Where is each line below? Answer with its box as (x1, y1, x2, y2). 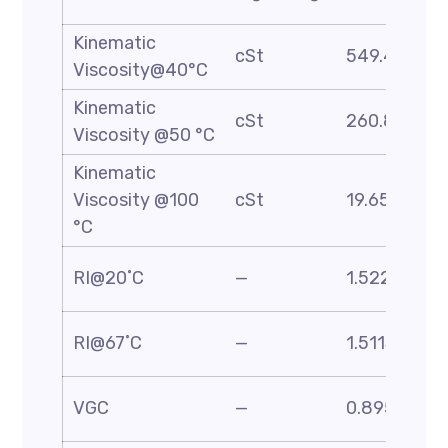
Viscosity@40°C (73, 59, 209, 81)
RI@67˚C (73, 332, 143, 354)
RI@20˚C (73, 267, 145, 289)
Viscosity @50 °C (73, 124, 216, 146)
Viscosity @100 (73, 189, 200, 211)
